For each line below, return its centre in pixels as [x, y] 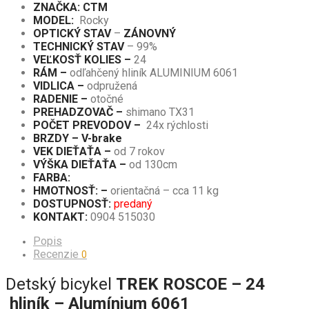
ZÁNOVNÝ [150, 34]
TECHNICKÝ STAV [79, 47]
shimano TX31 [160, 112]
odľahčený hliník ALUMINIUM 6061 [154, 73]
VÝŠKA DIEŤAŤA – [81, 165]
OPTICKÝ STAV [72, 34]
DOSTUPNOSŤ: [73, 204]
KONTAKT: [60, 217]
